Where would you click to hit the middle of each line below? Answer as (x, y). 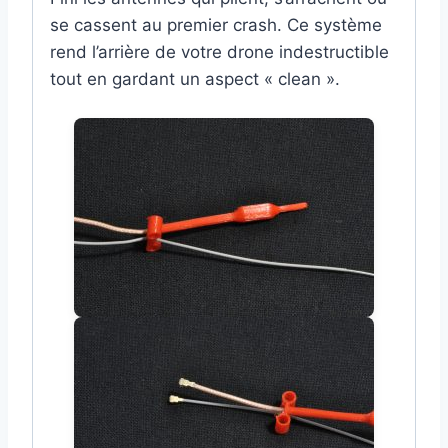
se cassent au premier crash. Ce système (216, 24)
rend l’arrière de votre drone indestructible (219, 51)
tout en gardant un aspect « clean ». (195, 78)
